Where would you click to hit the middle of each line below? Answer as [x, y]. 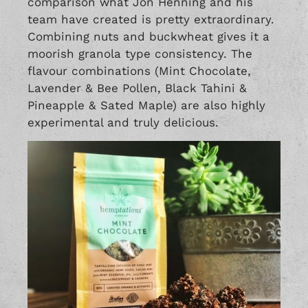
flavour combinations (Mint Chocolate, [139, 70]
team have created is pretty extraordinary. [151, 19]
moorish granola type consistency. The [140, 53]
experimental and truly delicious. [123, 122]
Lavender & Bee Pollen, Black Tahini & [137, 88]
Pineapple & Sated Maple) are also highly [146, 105]
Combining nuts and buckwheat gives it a [148, 36]
